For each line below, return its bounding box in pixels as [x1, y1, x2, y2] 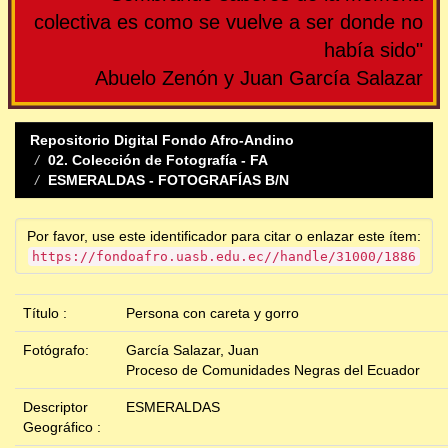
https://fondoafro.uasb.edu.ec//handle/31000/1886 [32, 249, 416, 265]
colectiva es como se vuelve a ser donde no [34, 11, 423, 34]
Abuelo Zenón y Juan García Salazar [95, 67, 423, 90]
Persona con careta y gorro [126, 305, 299, 322]
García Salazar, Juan [126, 342, 259, 359]
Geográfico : [23, 419, 105, 436]
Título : [23, 305, 71, 322]
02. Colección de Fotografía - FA [48, 152, 268, 169]
